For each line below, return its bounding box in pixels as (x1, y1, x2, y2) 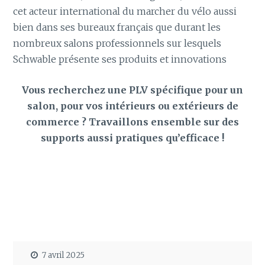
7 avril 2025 (42, 250, 85, 260)
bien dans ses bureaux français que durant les (13, 21, 221, 33)
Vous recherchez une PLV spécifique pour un (22, 84, 243, 96)
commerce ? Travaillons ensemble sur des (26, 116, 239, 128)
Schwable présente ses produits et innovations (13, 53, 227, 65)
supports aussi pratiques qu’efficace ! (41, 132, 224, 144)
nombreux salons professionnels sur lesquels (13, 37, 222, 49)
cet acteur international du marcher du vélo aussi (13, 5, 237, 17)
